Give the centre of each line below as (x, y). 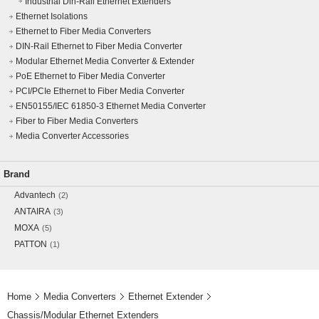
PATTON (31, 244)
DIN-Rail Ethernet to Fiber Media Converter (99, 46)
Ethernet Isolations (52, 16)
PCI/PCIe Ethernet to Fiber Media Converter (100, 91)
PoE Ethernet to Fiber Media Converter (90, 76)
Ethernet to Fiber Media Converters (83, 31)
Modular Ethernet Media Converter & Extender (105, 61)
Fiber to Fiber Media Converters (77, 121)
